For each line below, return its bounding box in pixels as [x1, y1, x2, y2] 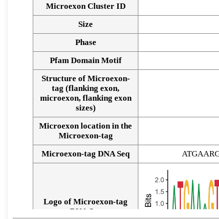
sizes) [75, 103, 96, 113]
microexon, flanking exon [40, 93, 131, 103]
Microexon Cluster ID [45, 1, 126, 11]
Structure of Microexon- [41, 74, 130, 84]
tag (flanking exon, [52, 84, 119, 93]
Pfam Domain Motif [49, 56, 122, 66]
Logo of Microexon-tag [44, 197, 128, 207]
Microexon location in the [39, 121, 132, 131]
